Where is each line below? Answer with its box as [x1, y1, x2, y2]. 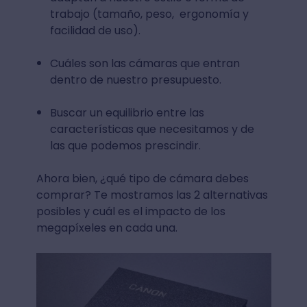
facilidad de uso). [49, 22, 140, 38]
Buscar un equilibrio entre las [49, 104, 204, 121]
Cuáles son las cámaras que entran [49, 55, 240, 71]
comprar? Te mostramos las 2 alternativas [36, 186, 268, 203]
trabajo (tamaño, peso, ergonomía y [49, 5, 249, 22]
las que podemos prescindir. [49, 137, 201, 153]
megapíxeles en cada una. [36, 219, 177, 236]
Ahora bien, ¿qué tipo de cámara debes [36, 170, 249, 186]
